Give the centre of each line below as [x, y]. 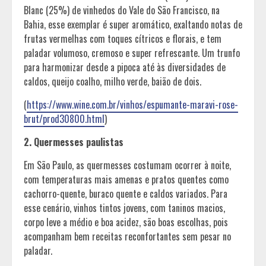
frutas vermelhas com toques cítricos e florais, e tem [123, 38]
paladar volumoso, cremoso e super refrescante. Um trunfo [132, 53]
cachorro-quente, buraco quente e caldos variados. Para [126, 193]
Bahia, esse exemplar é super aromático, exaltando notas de [133, 24]
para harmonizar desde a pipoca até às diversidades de [125, 67]
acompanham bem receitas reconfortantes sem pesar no [127, 236]
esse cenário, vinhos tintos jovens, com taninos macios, [124, 208]
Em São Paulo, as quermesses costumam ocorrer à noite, [127, 165]
